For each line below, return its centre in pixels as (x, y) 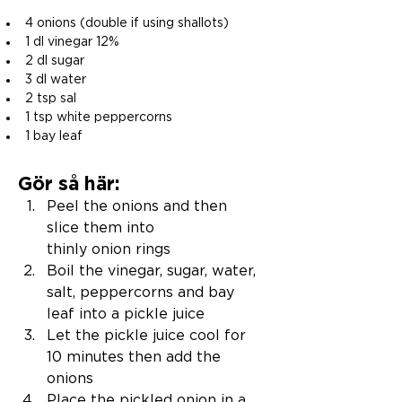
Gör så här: (69, 184)
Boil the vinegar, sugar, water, (153, 271)
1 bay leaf (56, 136)
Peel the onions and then (139, 206)
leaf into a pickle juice (128, 314)
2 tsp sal (52, 99)
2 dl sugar (57, 61)
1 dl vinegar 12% (74, 42)
